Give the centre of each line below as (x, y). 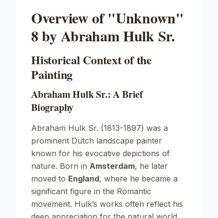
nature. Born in (60, 166)
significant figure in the (74, 191)
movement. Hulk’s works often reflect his (107, 204)
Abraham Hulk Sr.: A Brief (87, 94)
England (84, 179)
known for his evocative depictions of (100, 153)
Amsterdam (112, 166)
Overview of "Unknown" (108, 18)
